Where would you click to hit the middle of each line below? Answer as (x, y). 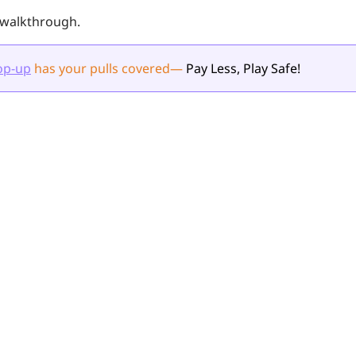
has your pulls (76, 68)
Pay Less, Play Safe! (242, 68)
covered (144, 68)
